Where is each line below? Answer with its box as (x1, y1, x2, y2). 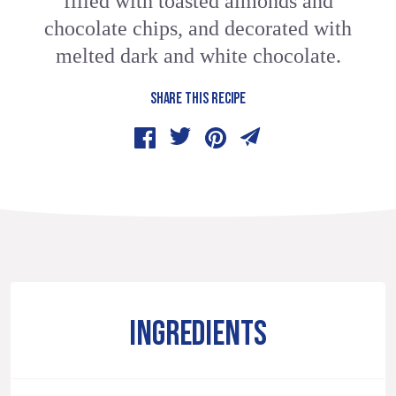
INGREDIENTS (128, 314, 268, 356)
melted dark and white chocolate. (55, 44, 341, 68)
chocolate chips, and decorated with (44, 17, 352, 41)
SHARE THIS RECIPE (149, 89, 247, 109)
